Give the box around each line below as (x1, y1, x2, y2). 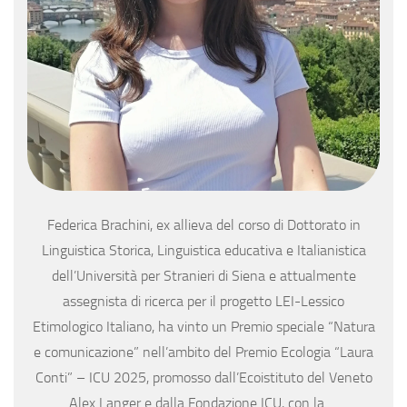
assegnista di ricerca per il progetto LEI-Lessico (63, 293, 344, 311)
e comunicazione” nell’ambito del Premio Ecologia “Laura (34, 343, 373, 362)
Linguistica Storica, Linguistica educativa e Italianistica (41, 242, 366, 260)
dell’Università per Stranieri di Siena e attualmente (51, 267, 356, 285)
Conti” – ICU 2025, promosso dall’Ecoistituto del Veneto (35, 369, 372, 387)
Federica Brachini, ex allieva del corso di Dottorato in (46, 216, 361, 234)
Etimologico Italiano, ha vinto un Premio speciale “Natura (32, 318, 375, 336)
